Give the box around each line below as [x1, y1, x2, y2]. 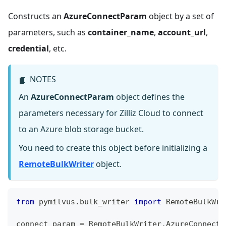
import [134, 197, 161, 207]
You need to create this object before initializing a [19, 142, 207, 154]
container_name [88, 26, 154, 38]
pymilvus [34, 197, 75, 207]
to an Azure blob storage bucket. [19, 124, 144, 135]
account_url [158, 26, 206, 38]
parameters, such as [8, 26, 88, 38]
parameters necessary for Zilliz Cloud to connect [19, 107, 203, 119]
